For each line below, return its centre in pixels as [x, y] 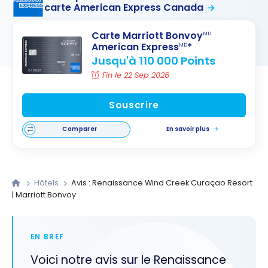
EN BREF [47, 237]
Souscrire [134, 105]
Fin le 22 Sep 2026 [136, 75]
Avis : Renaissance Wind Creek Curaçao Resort [161, 182]
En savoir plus [188, 129]
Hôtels [48, 182]
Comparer [80, 129]
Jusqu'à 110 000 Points [153, 60]
